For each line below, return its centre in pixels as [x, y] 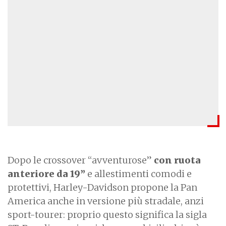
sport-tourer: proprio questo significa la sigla [107, 214]
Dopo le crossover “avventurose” [80, 160]
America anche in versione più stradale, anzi [106, 201]
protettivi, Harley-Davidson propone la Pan [102, 187]
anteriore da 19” [46, 174]
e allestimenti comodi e [138, 174]
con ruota [176, 160]
